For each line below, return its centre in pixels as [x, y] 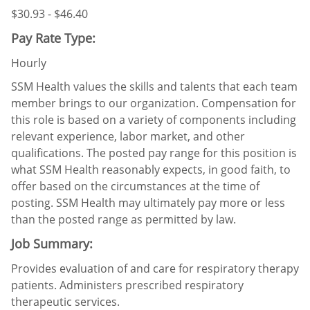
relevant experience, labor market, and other [128, 136]
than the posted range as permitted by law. [124, 219]
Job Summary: [52, 243]
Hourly [29, 63]
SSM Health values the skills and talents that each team [154, 86]
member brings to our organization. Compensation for [154, 103]
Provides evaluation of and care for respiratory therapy [155, 268]
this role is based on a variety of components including [154, 119]
